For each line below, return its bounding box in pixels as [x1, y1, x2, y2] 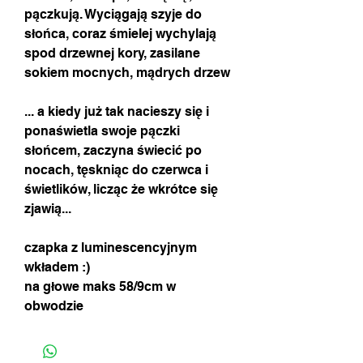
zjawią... [24, 200, 71, 216]
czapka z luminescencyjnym [24, 239, 197, 255]
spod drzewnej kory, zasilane [24, 45, 200, 61]
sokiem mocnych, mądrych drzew [24, 64, 230, 80]
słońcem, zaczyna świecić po [24, 142, 202, 158]
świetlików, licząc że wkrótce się [24, 181, 218, 197]
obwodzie [24, 297, 83, 314]
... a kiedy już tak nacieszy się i [24, 103, 209, 119]
